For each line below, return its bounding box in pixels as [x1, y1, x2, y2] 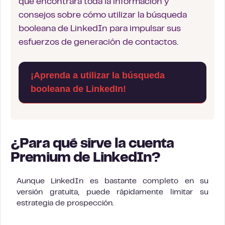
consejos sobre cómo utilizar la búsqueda [19, 11, 187, 20]
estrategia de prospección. [17, 199, 114, 207]
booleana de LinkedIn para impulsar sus [19, 25, 181, 33]
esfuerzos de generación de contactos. [19, 38, 178, 47]
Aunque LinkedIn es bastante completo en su [17, 177, 208, 185]
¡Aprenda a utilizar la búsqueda [31, 70, 165, 80]
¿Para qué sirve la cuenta [11, 138, 174, 151]
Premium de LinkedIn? [11, 152, 161, 165]
